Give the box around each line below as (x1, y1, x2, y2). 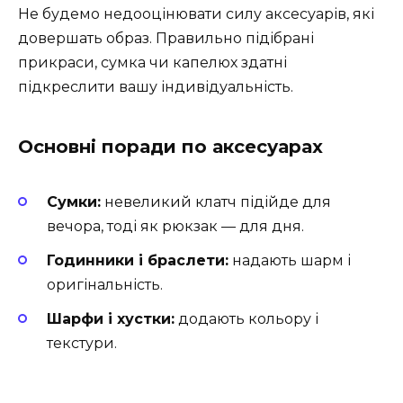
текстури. (47, 335, 117, 353)
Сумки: (47, 193, 101, 210)
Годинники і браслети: (47, 252, 228, 270)
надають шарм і (228, 252, 351, 270)
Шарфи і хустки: (47, 310, 175, 328)
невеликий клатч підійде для (101, 193, 331, 210)
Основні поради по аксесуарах (18, 135, 323, 157)
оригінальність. (47, 276, 163, 294)
